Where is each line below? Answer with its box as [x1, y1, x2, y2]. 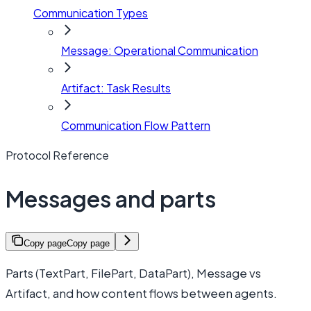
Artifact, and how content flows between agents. [6, 285, 277, 301]
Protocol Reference [6, 148, 109, 163]
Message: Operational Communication [61, 43, 258, 58]
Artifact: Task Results [61, 81, 171, 96]
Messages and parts [6, 184, 216, 212]
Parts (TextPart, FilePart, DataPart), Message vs [6, 265, 261, 280]
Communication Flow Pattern [61, 118, 210, 133]
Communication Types [33, 6, 148, 21]
